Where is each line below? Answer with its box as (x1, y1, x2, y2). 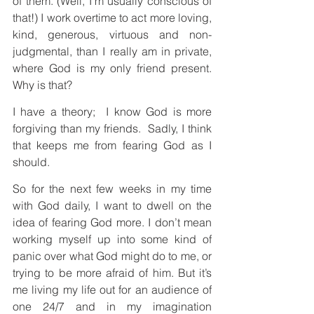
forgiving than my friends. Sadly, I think (13, 121, 212, 135)
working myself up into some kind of (13, 231, 212, 246)
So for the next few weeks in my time (13, 181, 212, 196)
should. (13, 154, 53, 169)
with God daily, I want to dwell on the (13, 198, 212, 212)
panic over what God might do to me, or (13, 248, 212, 263)
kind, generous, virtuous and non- (13, 27, 212, 41)
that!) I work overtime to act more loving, (13, 10, 212, 25)
